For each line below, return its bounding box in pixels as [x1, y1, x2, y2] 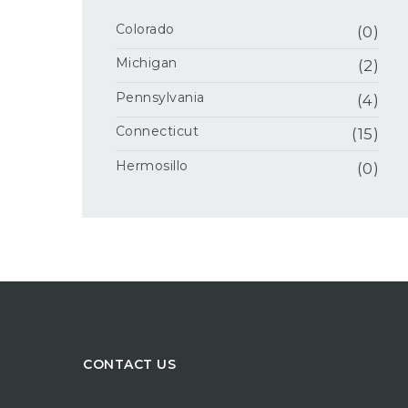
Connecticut [115, 123, 199, 140]
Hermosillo [115, 157, 189, 174]
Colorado [115, 20, 175, 37]
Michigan [115, 55, 178, 72]
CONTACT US [83, 356, 177, 373]
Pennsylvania [115, 88, 205, 106]
